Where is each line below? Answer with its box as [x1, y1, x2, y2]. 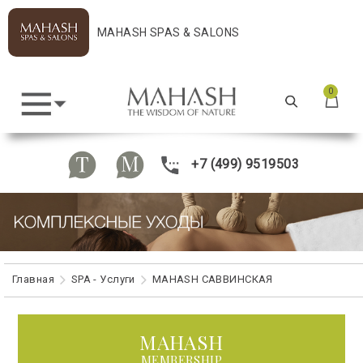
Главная [12, 272, 54, 285]
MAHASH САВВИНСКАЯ [152, 272, 273, 285]
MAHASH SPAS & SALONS [97, 26, 240, 39]
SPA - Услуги [70, 272, 135, 285]
